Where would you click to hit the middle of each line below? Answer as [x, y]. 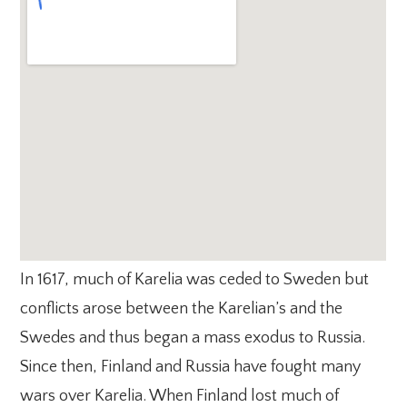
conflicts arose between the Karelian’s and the [182, 309]
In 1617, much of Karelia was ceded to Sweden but [195, 280]
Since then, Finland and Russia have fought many [191, 367]
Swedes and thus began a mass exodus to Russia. [193, 338]
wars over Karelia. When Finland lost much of [180, 396]
